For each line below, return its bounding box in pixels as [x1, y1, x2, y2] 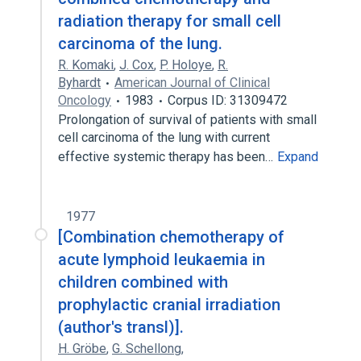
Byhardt [58, 75, 101, 90]
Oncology [58, 93, 111, 108]
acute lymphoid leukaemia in [58, 250, 265, 269]
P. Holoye [160, 57, 212, 73]
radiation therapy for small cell [58, 11, 281, 31]
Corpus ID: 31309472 [168, 93, 288, 108]
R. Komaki [58, 57, 114, 73]
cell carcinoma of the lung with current [58, 130, 270, 145]
